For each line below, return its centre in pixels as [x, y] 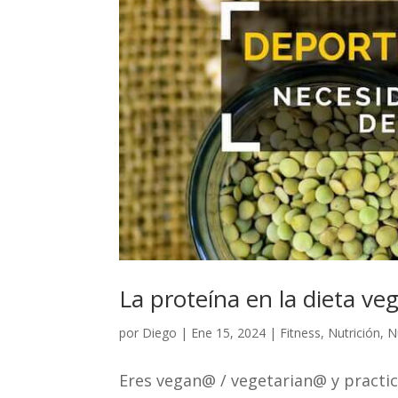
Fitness [301, 333]
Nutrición [354, 333]
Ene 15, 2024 [229, 333]
